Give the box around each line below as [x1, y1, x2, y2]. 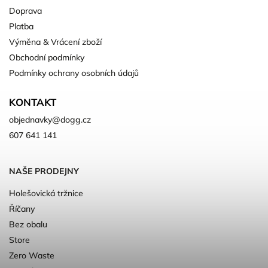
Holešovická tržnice [9, 187, 83, 199]
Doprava [9, 5, 42, 16]
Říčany [9, 203, 35, 214]
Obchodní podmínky [9, 51, 84, 63]
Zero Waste [9, 249, 54, 261]
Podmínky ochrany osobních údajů [9, 67, 139, 78]
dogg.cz [60, 114, 91, 125]
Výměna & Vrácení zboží [9, 36, 102, 47]
